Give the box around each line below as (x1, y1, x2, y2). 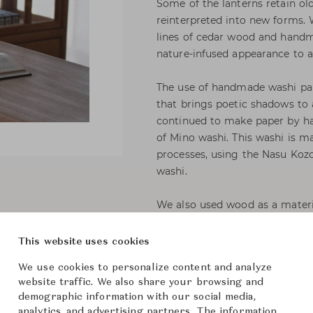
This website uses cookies (18, 237, 150, 247)
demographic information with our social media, (18, 292, 256, 302)
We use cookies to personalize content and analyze (18, 263, 272, 272)
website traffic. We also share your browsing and (18, 277, 263, 287)
